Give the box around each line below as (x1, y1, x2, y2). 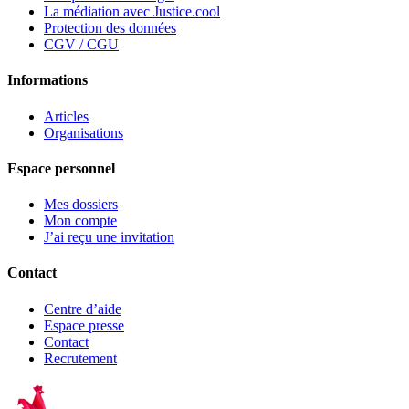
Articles (44, 108, 89, 124)
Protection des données (44, 20, 176, 37)
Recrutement (44, 350, 117, 366)
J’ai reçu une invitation (44, 229, 174, 246)
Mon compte (44, 213, 117, 229)
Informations (7, 72, 88, 89)
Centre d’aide (44, 300, 121, 317)
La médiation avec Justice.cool (44, 4, 220, 20)
